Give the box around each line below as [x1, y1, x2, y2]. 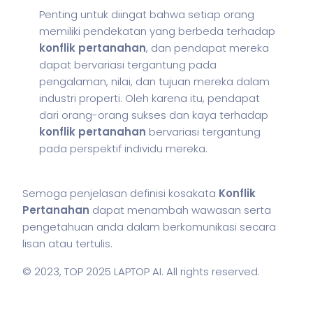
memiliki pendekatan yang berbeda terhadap [39, 24, 275, 38]
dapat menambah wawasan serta [89, 203, 271, 217]
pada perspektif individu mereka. [39, 141, 208, 156]
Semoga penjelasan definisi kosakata [22, 186, 219, 201]
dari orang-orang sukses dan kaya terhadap [39, 108, 268, 122]
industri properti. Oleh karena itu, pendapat [39, 91, 260, 105]
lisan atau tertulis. [22, 236, 112, 251]
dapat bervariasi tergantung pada [39, 57, 217, 72]
